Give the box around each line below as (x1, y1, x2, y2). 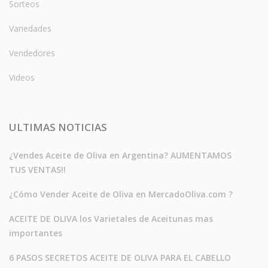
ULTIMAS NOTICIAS (9, 120, 107, 134)
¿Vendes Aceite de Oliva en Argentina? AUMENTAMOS (9, 149, 232, 161)
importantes (9, 227, 62, 239)
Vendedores (9, 47, 55, 59)
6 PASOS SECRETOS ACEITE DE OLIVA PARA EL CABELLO (9, 251, 231, 263)
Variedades (9, 22, 51, 34)
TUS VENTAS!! (9, 163, 66, 175)
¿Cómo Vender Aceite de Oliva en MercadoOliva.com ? (9, 188, 233, 200)
